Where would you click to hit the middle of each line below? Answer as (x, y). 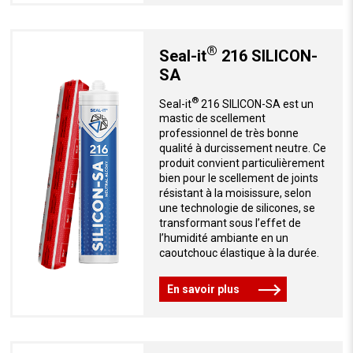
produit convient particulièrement (242, 163)
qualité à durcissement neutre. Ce (242, 149)
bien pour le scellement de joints (238, 178)
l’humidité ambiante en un (223, 238)
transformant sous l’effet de (230, 223)
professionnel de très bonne (229, 134)
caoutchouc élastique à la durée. (239, 253)
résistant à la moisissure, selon (235, 193)
